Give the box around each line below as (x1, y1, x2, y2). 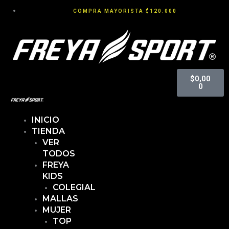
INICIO (32, 115, 60, 125)
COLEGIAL (53, 182, 96, 193)
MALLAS (42, 194, 78, 204)
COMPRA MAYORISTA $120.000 (73, 8, 177, 14)
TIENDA (32, 126, 65, 136)
